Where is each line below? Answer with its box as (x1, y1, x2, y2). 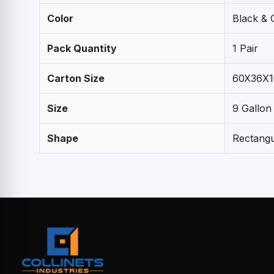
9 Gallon (232, 102, 272, 114)
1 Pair (232, 42, 258, 54)
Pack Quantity (47, 42, 117, 54)
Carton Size (47, 72, 105, 84)
